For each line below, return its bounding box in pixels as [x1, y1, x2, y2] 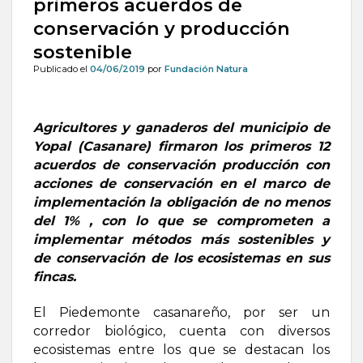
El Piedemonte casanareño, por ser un [32, 305, 331, 321]
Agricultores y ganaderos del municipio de [32, 120, 331, 136]
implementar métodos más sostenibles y [32, 232, 331, 248]
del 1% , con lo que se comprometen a [32, 213, 331, 229]
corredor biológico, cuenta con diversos [32, 323, 331, 340]
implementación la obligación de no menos [32, 194, 331, 211]
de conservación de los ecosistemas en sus [32, 250, 331, 267]
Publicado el [32, 63, 90, 75]
